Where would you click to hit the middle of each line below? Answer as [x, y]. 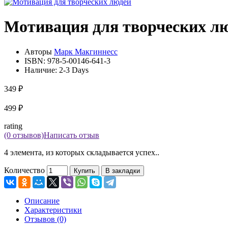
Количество [24, 170]
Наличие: [42, 70]
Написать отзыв [72, 135]
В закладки [123, 170]
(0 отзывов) [24, 135]
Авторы [39, 51]
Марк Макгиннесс [86, 51]
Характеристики [53, 210]
